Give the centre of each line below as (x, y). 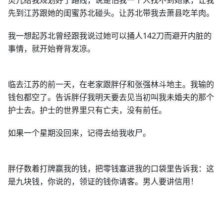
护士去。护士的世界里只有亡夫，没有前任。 (87, 110)
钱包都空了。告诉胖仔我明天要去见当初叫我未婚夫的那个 (111, 97)
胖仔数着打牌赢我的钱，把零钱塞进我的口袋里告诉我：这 (111, 168)
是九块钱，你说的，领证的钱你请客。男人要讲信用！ (103, 181)
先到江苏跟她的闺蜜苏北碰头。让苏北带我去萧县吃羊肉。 (111, 13)
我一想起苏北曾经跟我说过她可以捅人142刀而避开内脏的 (110, 36)
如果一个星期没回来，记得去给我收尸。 (79, 133)
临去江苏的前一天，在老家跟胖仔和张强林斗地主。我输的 (111, 84)
